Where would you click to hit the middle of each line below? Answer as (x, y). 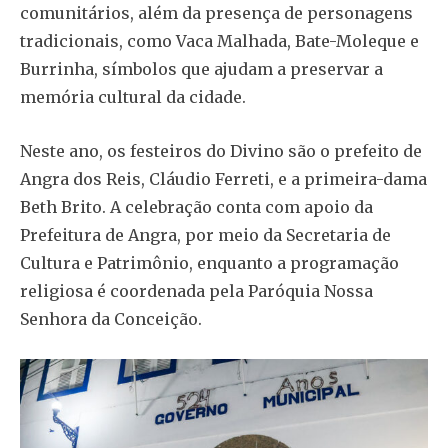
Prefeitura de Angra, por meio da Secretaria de (205, 234)
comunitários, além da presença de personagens (216, 12)
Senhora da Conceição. (111, 318)
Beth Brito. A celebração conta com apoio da (196, 206)
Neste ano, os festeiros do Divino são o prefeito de (221, 150)
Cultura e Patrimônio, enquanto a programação (209, 262)
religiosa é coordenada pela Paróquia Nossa (196, 290)
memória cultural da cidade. (133, 96)
